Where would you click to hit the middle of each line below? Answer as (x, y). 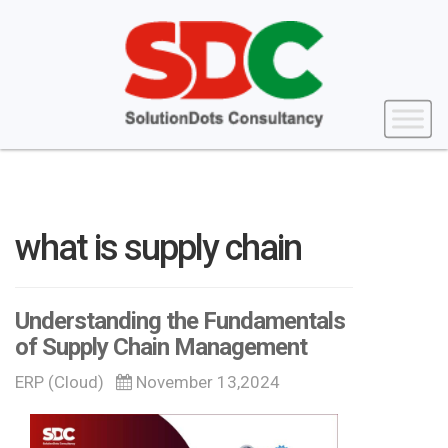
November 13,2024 (206, 382)
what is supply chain (158, 248)
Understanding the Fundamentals (180, 321)
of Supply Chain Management (161, 347)
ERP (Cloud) (59, 382)
